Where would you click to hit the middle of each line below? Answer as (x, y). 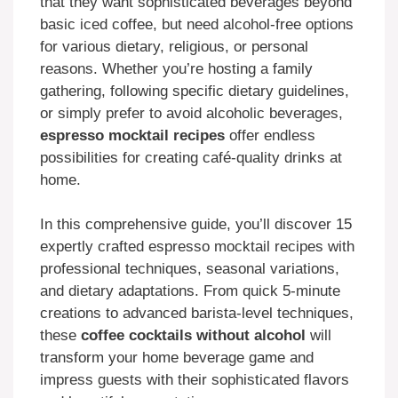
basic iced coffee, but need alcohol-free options (197, 24)
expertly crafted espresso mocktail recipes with (197, 247)
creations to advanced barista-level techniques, (197, 314)
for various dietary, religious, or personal (174, 46)
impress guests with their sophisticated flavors (195, 380)
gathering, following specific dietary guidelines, (195, 91)
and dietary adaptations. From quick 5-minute (190, 291)
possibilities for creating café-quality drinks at (191, 157)
